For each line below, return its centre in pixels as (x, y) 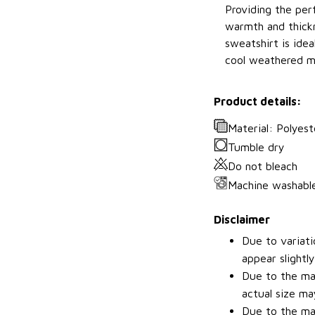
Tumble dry (256, 147)
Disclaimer (242, 219)
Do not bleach (263, 166)
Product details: (258, 101)
